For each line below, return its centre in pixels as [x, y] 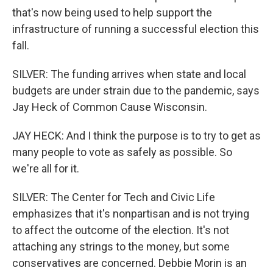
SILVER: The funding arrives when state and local [129, 74]
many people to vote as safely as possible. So [122, 152]
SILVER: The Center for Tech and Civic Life [114, 197]
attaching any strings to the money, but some [121, 246]
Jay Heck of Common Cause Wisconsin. [110, 107]
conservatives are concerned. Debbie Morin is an [129, 263]
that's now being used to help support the [112, 12]
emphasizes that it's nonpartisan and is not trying [131, 214]
